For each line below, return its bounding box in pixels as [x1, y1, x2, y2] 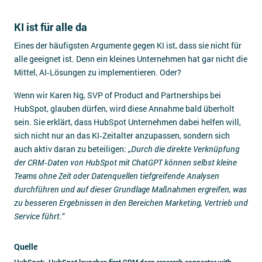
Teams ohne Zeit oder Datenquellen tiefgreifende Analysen [14, 170, 219, 181]
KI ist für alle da [14, 20, 87, 34]
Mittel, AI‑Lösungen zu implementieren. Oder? [14, 67, 181, 78]
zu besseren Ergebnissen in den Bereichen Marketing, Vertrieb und [14, 197, 248, 208]
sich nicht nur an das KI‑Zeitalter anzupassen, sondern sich [14, 130, 230, 141]
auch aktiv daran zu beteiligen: [14, 143, 128, 154]
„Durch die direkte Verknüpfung [128, 143, 239, 154]
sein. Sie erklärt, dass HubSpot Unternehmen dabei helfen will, [14, 116, 241, 127]
